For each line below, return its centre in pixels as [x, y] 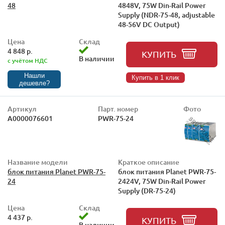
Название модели [38, 162]
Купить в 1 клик [155, 78]
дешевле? [34, 83]
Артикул [22, 109]
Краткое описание [149, 162]
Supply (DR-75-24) [147, 191]
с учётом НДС [28, 61]
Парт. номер [118, 109]
